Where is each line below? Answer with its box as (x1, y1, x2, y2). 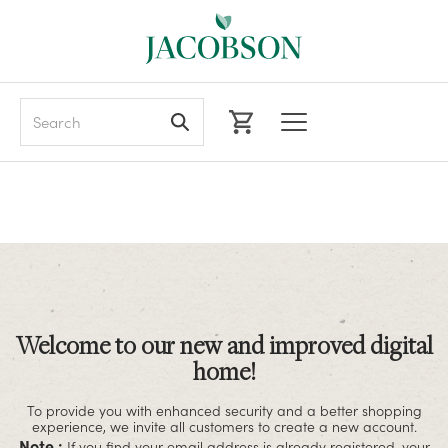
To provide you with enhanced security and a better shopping (26, 399, 422, 420)
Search (20, 99, 65, 119)
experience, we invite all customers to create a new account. (31, 415, 417, 436)
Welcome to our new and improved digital (15, 328, 433, 361)
